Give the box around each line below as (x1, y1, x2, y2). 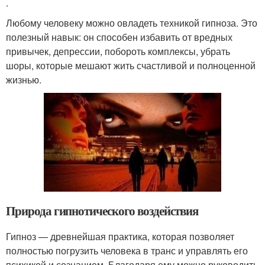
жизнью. (6, 73, 41, 86)
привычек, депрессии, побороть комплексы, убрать (6, 44, 230, 58)
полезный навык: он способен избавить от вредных (6, 30, 232, 44)
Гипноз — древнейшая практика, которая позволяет (6, 230, 234, 244)
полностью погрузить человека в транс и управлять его (6, 244, 248, 258)
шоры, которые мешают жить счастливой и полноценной (6, 59, 256, 72)
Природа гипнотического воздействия (6, 202, 199, 220)
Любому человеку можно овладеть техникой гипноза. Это (6, 16, 257, 30)
